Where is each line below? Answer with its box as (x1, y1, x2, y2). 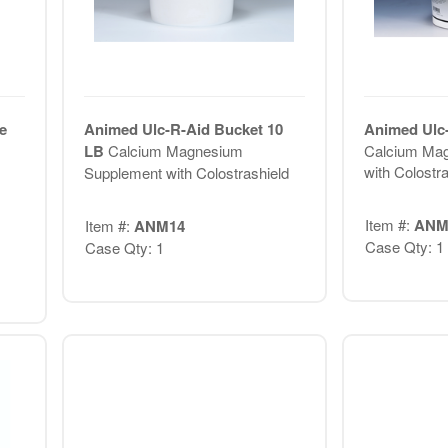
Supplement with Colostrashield (83, 162, 289, 184)
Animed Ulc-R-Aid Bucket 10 (83, 118, 283, 141)
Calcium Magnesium (107, 140, 243, 162)
